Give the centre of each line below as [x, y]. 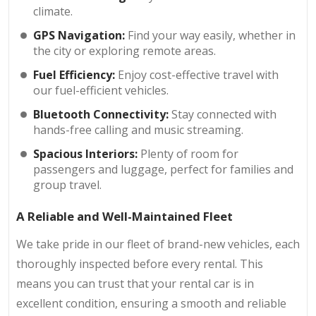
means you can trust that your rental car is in [135, 283]
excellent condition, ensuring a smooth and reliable [151, 303]
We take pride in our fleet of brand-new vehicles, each [158, 244]
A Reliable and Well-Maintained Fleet [124, 216]
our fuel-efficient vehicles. [101, 91]
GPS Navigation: [81, 36]
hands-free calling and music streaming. [139, 130]
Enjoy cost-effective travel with [199, 75]
